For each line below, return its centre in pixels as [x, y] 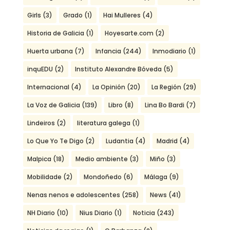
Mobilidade [44, 177]
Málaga [156, 177]
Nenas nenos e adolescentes [73, 195]
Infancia [108, 51]
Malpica [39, 159]
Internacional [48, 87]
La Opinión [109, 87]
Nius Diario [96, 213]
